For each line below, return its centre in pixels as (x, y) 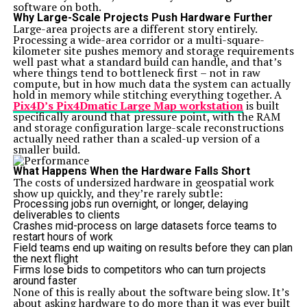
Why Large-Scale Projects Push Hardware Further (143, 17)
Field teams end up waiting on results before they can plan (152, 248)
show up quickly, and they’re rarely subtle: (118, 193)
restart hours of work (63, 237)
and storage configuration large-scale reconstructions (148, 127)
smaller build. (46, 149)
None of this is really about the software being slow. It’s (151, 292)
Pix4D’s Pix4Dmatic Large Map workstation (128, 106)
